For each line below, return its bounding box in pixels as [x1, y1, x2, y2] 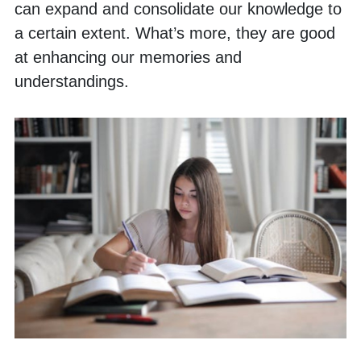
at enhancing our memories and [15, 48, 242, 66]
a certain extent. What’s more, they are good [15, 23, 335, 42]
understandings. [15, 72, 134, 90]
